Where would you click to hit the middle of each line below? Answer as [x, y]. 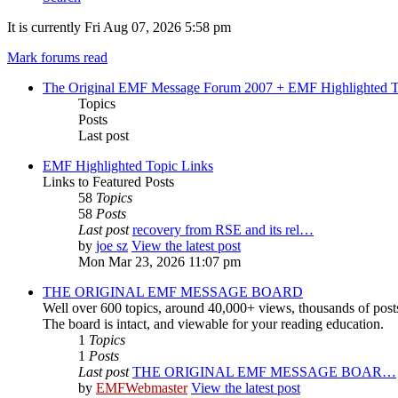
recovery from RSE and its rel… [223, 230]
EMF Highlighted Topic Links [128, 166]
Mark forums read [57, 58]
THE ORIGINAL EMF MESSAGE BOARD [173, 292]
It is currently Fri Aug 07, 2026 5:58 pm [119, 28]
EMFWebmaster [142, 388]
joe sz [112, 246]
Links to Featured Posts [108, 182]
